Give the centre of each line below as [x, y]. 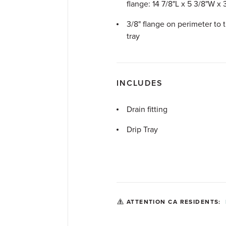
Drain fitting [147, 109]
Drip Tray [142, 130]
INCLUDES [140, 83]
